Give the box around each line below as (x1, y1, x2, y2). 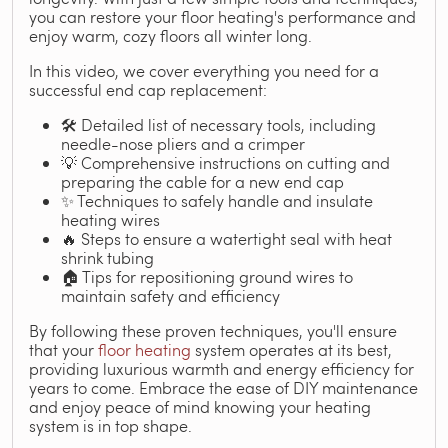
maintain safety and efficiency (61, 285, 280, 306)
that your (29, 339, 98, 360)
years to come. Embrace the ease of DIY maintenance (29, 377, 418, 398)
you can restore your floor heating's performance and (29, 6, 416, 27)
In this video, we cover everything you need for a (29, 60, 379, 81)
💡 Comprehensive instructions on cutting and (61, 152, 390, 173)
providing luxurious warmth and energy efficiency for (29, 358, 414, 379)
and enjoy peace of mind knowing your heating (29, 396, 371, 417)
